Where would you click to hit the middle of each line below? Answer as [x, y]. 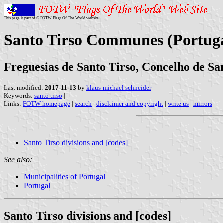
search [83, 103]
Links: [13, 103]
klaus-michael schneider [119, 87]
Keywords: [19, 95]
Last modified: [24, 87]
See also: [18, 159]
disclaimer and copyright [130, 103]
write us [178, 103]
